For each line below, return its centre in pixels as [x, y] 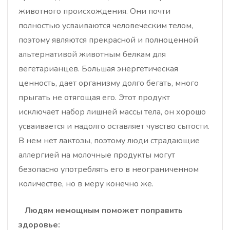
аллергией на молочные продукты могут [97, 155]
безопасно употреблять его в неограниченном [109, 169]
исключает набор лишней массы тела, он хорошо [112, 112]
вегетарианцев [48, 69]
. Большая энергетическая [128, 69]
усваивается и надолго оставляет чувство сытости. [114, 126]
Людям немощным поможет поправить [104, 210]
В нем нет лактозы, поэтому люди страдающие [109, 141]
